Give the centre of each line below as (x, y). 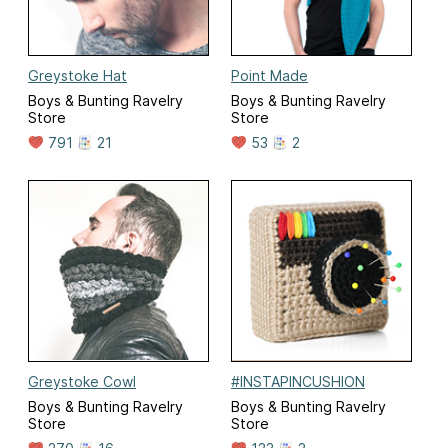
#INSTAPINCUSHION (298, 381)
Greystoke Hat (77, 76)
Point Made (269, 76)
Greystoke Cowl (82, 381)
